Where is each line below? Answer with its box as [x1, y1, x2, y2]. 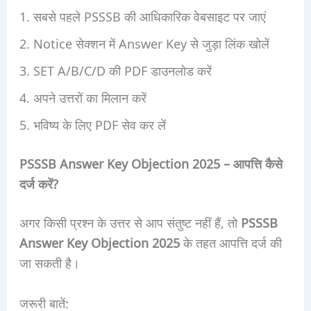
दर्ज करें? [19, 174, 58, 192]
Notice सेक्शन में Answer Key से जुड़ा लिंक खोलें [33, 33, 269, 52]
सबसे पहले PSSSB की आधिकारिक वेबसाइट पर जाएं [33, 6, 266, 25]
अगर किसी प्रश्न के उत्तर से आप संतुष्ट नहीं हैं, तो [19, 212, 241, 231]
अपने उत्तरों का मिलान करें [33, 87, 146, 106]
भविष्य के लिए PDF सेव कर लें [33, 115, 166, 133]
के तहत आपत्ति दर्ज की [179, 233, 282, 251]
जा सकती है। [19, 253, 80, 271]
